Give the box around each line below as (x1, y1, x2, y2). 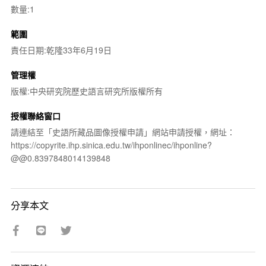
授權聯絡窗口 (10, 109, 61, 122)
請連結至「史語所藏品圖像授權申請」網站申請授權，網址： (10, 125, 235, 138)
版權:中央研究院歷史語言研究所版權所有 (10, 84, 163, 97)
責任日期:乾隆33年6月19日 (10, 43, 112, 56)
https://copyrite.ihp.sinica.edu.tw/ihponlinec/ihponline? (10, 138, 212, 151)
